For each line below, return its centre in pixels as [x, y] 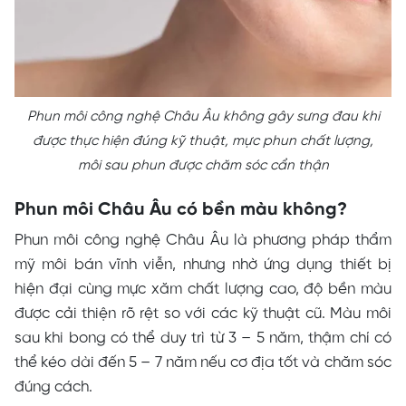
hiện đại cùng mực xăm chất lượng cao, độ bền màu [203, 290]
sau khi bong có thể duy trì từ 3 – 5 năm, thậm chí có [203, 338]
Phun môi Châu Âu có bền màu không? [181, 210]
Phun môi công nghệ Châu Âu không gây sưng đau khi [203, 117]
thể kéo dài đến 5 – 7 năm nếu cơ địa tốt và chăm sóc [203, 363]
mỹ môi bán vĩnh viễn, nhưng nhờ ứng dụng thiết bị [203, 265]
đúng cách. [53, 387]
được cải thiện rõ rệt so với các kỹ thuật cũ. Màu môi [203, 314]
